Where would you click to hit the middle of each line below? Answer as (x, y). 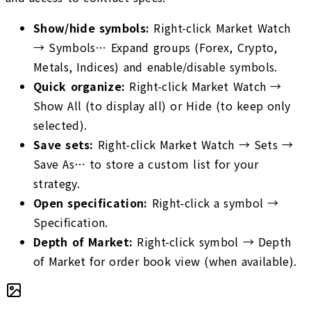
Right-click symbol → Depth (214, 242)
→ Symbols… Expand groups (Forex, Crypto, (155, 48)
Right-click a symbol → (215, 203)
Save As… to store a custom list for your (146, 164)
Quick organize (78, 86)
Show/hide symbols (90, 28)
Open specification (89, 203)
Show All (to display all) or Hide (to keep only (162, 106)
